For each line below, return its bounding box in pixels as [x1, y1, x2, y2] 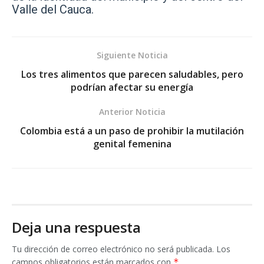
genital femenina [93, 137, 171, 151]
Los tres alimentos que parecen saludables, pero [21, 68, 243, 81]
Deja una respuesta [12, 217, 141, 237]
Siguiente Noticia [96, 49, 168, 61]
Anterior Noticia [98, 106, 166, 118]
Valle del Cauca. [12, 2, 94, 17]
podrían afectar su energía [71, 81, 193, 94]
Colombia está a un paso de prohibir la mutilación [20, 124, 244, 138]
